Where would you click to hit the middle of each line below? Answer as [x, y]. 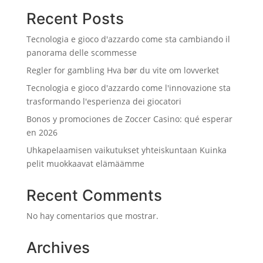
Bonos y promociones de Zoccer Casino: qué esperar [129, 119]
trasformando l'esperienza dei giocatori [104, 101]
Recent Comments [94, 195]
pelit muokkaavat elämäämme [85, 163]
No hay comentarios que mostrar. [92, 215]
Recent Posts [75, 18]
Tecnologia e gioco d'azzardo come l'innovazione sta [128, 87]
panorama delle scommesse [81, 52]
